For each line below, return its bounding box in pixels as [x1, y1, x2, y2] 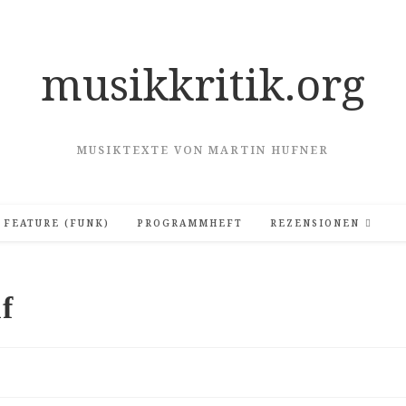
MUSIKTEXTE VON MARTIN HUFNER [77, 142, 329, 158]
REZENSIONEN [270, 217, 360, 229]
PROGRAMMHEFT [137, 217, 243, 229]
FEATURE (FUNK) [4, 217, 110, 229]
